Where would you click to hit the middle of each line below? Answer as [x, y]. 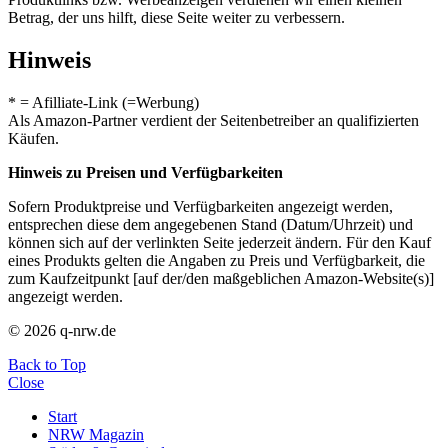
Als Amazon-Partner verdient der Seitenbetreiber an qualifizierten [213, 120]
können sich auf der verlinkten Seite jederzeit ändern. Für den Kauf [219, 242]
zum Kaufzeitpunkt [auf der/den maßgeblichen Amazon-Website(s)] [221, 278]
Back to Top [47, 364]
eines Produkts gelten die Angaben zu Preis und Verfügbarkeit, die [216, 260]
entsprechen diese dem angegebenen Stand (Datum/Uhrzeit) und [210, 224]
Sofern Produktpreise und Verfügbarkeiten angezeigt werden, [200, 206]
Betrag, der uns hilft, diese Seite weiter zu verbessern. [176, 18]
